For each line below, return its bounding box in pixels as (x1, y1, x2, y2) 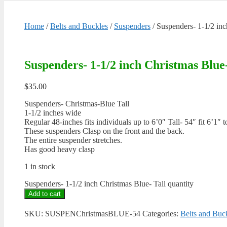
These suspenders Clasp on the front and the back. (24, 127, 184, 135)
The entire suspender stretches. (24, 136, 122, 144)
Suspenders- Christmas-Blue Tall (24, 99, 129, 108)
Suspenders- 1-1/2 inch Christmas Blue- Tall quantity (24, 179, 194, 188)
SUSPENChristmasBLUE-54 (45, 209, 140, 218)
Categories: (142, 209, 180, 218)
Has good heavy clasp (24, 145, 95, 154)
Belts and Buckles (50, 22, 108, 31)
